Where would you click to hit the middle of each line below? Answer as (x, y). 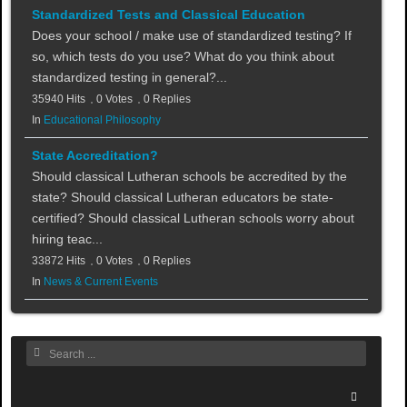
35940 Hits (59, 99)
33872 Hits (59, 261)
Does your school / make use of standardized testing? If (192, 36)
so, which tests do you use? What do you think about (183, 57)
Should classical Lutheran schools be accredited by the (189, 177)
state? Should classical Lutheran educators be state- (183, 198)
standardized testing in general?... (129, 78)
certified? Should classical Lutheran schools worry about (193, 218)
